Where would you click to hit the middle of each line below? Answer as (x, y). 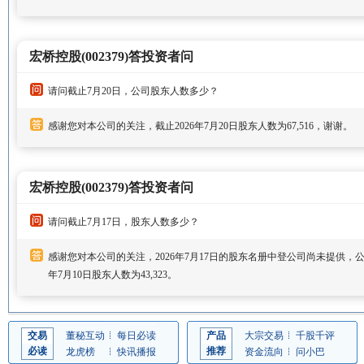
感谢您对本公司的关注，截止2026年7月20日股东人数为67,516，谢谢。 (200, 126)
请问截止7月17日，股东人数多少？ (123, 222)
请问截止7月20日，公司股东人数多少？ (133, 91)
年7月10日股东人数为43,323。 (113, 275)
